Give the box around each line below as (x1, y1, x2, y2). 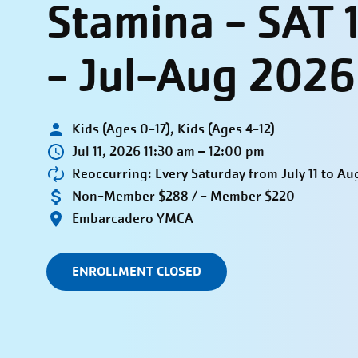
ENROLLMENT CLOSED (71, 262, 202, 280)
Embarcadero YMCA (71, 209, 193, 229)
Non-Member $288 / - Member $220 (71, 187, 295, 206)
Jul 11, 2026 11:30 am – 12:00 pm (71, 142, 265, 161)
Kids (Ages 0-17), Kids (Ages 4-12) (71, 120, 275, 139)
